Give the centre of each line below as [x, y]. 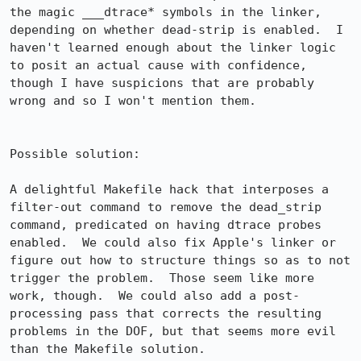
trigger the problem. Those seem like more [162, 278]
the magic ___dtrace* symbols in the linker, [166, 12]
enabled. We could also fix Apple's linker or [173, 243]
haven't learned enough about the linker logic [173, 48]
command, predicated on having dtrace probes [166, 225]
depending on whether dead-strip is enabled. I [176, 30]
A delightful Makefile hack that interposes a [169, 189]
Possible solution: [75, 154]
